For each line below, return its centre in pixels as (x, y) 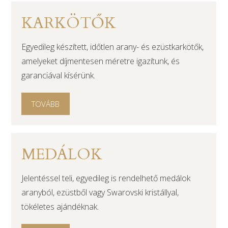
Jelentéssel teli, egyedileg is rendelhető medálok (106, 178)
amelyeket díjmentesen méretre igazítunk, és (101, 61)
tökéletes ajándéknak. (60, 207)
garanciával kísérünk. (59, 75)
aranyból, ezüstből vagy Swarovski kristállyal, (100, 192)
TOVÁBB (46, 104)
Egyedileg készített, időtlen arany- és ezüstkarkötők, (113, 47)
